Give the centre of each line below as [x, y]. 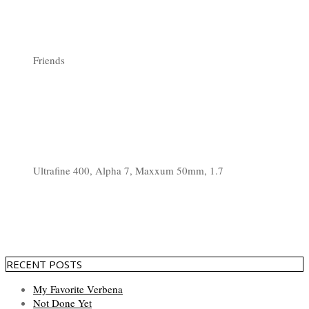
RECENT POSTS [44, 264]
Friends [49, 60]
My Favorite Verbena [78, 289]
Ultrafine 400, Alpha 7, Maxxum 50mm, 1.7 [128, 170]
